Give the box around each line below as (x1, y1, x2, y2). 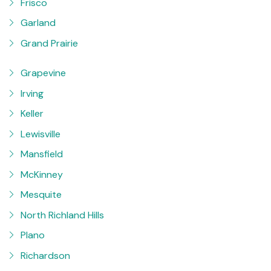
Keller (21, 107, 44, 120)
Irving (21, 87, 44, 100)
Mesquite (21, 188, 62, 201)
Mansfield (21, 148, 63, 161)
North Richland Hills (21, 208, 104, 221)
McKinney (21, 168, 63, 181)
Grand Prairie (21, 36, 78, 50)
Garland (21, 16, 56, 30)
